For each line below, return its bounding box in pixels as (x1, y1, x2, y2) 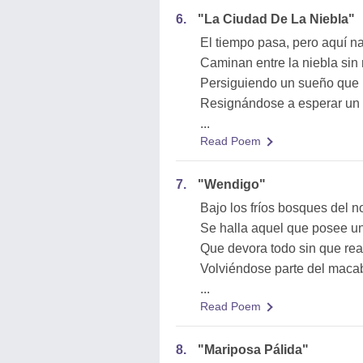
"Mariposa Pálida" (198, 343, 309, 357)
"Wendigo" (198, 177, 266, 191)
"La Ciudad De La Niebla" (198, 12, 355, 26)
